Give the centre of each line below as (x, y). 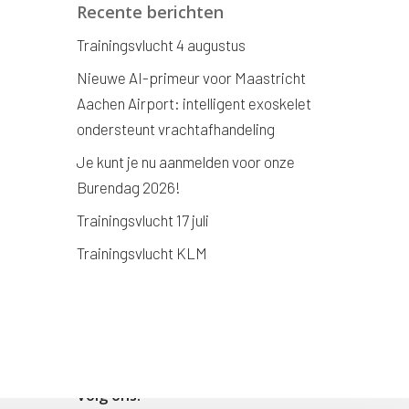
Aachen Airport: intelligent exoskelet (194, 103)
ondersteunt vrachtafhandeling (176, 129)
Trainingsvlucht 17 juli (143, 220)
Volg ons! (109, 395)
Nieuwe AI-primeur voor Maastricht (192, 78)
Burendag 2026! (129, 187)
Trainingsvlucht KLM (142, 253)
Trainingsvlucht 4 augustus (162, 45)
